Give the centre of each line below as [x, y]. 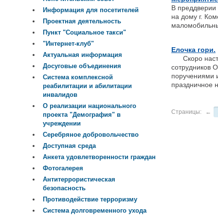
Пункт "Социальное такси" [84, 33]
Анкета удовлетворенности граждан [99, 157]
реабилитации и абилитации [87, 86]
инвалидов [60, 95]
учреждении [62, 124]
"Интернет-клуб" [68, 44]
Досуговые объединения [82, 66]
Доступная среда [69, 146]
